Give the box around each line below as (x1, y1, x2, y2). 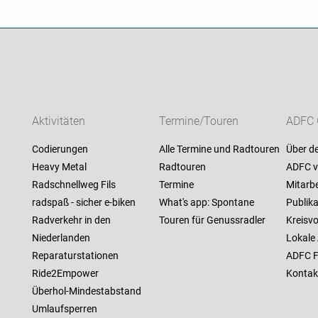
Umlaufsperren (31, 303, 97, 315)
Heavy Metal (31, 161, 87, 173)
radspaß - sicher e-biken (31, 197, 136, 209)
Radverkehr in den (31, 214, 111, 226)
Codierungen (31, 143, 88, 155)
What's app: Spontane (158, 197, 254, 209)
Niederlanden (31, 232, 90, 244)
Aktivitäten (31, 114, 85, 128)
